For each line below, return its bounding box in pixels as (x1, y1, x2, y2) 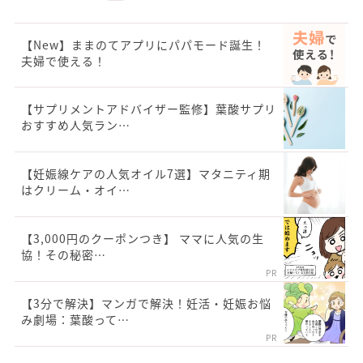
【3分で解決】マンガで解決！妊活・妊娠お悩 (21, 295, 271, 312)
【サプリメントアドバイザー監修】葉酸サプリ (21, 100, 276, 117)
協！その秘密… (21, 246, 106, 263)
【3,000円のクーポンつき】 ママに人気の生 (21, 230, 264, 247)
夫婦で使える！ (21, 53, 106, 70)
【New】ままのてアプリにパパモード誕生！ (21, 36, 266, 53)
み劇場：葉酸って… (21, 311, 130, 328)
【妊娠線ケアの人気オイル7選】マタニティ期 (21, 165, 271, 182)
